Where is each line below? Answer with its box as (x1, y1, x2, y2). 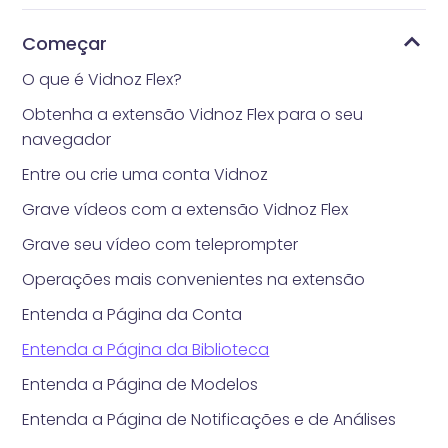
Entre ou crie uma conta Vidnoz (22, 162, 269, 186)
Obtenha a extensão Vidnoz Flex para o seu (22, 102, 364, 126)
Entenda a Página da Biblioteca (22, 337, 270, 361)
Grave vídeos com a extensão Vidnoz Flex (22, 197, 349, 221)
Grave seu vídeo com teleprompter (22, 232, 299, 256)
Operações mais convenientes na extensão (22, 267, 366, 291)
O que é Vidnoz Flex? (22, 67, 183, 91)
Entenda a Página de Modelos (22, 372, 259, 396)
